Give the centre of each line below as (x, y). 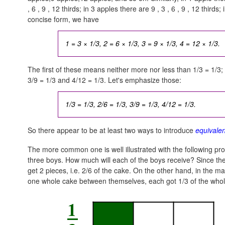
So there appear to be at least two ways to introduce (111, 130)
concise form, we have (63, 19)
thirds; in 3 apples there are (106, 9)
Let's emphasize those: (144, 80)
